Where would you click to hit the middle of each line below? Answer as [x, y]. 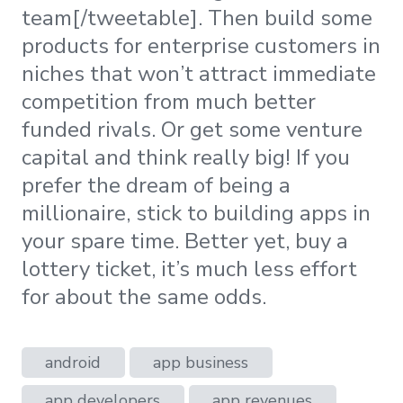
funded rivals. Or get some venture [192, 130]
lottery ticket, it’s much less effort [189, 269]
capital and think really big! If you [186, 158]
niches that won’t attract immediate [199, 74]
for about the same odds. [144, 297]
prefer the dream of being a [156, 186]
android [73, 363]
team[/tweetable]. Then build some [197, 18]
